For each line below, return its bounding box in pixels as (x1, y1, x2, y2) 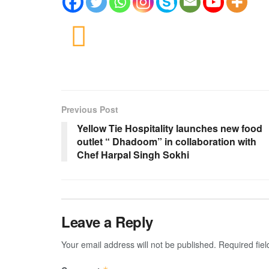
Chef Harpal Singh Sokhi (77, 148, 189, 162)
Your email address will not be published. (61, 238, 216, 251)
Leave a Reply (61, 211, 153, 232)
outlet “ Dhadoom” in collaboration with (77, 134, 256, 149)
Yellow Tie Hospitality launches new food (77, 121, 262, 136)
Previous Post (61, 103, 118, 116)
